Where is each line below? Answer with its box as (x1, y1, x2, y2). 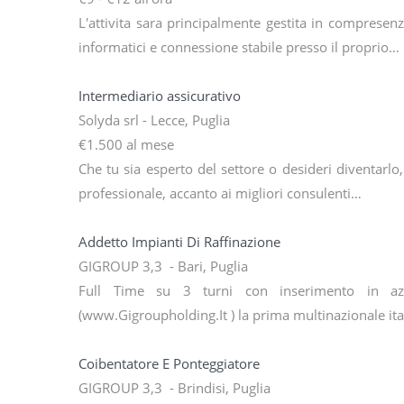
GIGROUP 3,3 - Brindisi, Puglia (78, 379, 271, 398)
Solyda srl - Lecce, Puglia (78, 111, 230, 130)
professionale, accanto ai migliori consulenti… (78, 184, 362, 203)
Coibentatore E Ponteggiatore (78, 354, 260, 373)
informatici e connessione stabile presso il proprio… (78, 38, 399, 57)
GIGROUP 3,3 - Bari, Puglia (78, 257, 248, 276)
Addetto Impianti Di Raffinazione (78, 233, 280, 252)
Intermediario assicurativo (78, 87, 241, 106)
